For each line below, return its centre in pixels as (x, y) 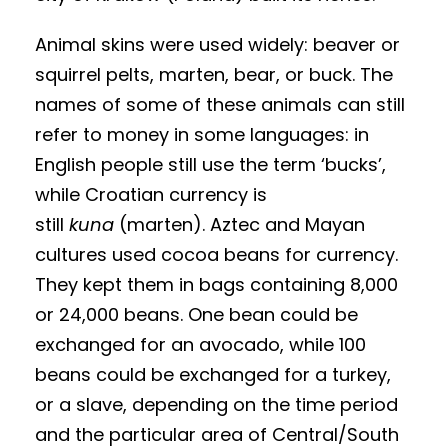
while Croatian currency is (151, 195)
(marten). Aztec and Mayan (239, 225)
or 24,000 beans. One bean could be (196, 315)
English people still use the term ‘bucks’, (210, 165)
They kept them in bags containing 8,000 (216, 285)
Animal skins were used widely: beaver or (217, 45)
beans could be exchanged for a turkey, (213, 375)
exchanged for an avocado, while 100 (200, 345)
